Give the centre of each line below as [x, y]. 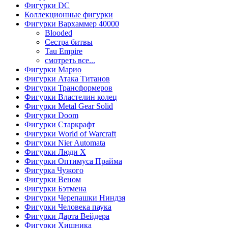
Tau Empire [64, 51]
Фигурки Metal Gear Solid [69, 106]
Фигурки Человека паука [68, 207]
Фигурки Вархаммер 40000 [72, 24]
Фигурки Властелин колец [71, 97]
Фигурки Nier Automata [65, 143]
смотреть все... [70, 60]
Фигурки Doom [51, 115]
